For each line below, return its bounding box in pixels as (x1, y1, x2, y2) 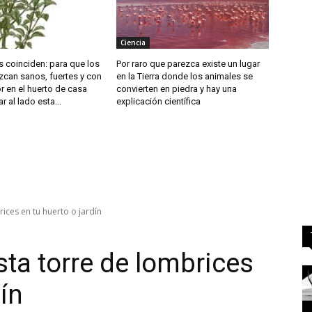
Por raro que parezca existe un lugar (116, 58, 260, 70)
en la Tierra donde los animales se (116, 71, 253, 82)
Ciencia (120, 38, 146, 48)
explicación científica (116, 96, 201, 107)
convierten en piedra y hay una (116, 84, 237, 95)
